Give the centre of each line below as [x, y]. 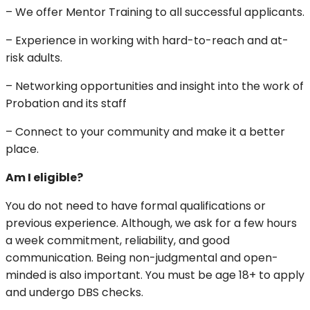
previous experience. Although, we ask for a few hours [151, 224]
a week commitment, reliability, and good [118, 241]
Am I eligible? [45, 178]
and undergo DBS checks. [76, 293]
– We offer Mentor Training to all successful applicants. [155, 12]
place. [22, 149]
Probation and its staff [66, 104]
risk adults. [34, 58]
